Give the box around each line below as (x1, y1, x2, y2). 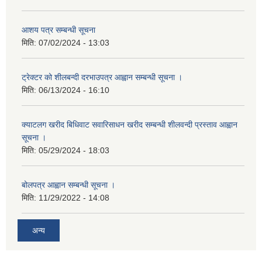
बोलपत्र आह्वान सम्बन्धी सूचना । (22, 180, 115, 189)
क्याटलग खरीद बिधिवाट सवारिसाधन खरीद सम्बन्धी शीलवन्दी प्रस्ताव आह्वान (22, 119, 237, 129)
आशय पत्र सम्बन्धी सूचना (22, 25, 95, 35)
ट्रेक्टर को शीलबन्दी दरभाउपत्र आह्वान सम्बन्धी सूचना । (22, 72, 182, 82)
